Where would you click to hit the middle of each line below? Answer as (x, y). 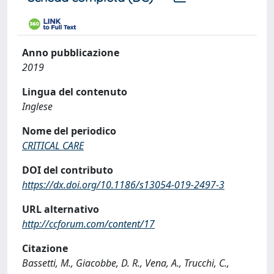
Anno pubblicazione (71, 53)
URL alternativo (61, 209)
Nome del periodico (69, 131)
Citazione (45, 248)
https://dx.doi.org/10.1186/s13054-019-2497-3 (123, 185)
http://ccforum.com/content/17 (88, 224)
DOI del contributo (68, 170)
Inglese (37, 106)
